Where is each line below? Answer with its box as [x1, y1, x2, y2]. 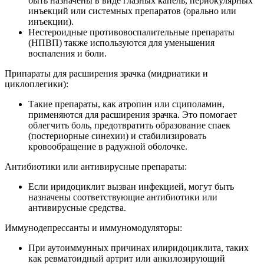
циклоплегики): [5, 78, 68, 89]
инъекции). [28, 16, 74, 27]
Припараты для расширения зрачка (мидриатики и [5, 68, 208, 78]
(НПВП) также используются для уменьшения [28, 37, 214, 48]
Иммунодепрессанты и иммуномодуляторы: [5, 222, 182, 233]
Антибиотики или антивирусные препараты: [5, 161, 187, 171]
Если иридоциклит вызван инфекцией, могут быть [28, 181, 234, 192]
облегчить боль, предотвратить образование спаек [28, 120, 230, 130]
